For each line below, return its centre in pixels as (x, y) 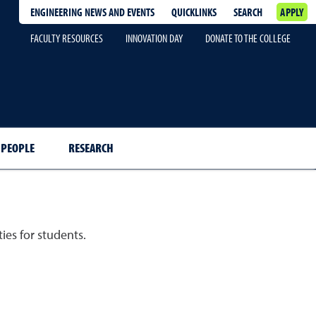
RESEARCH (91, 148)
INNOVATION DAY (154, 38)
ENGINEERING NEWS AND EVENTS (93, 12)
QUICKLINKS (194, 12)
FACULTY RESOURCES (67, 38)
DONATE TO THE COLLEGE (248, 38)
